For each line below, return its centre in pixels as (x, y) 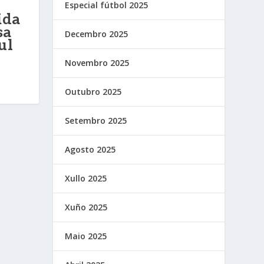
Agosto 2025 (90, 150)
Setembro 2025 (96, 121)
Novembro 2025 (97, 63)
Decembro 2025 (97, 34)
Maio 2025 (86, 236)
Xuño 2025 (86, 207)
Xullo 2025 (86, 179)
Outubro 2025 (93, 92)
